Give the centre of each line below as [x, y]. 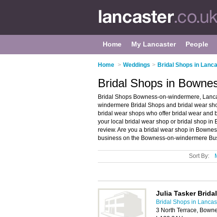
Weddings [137, 65]
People [197, 44]
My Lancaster [154, 44]
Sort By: [199, 156]
